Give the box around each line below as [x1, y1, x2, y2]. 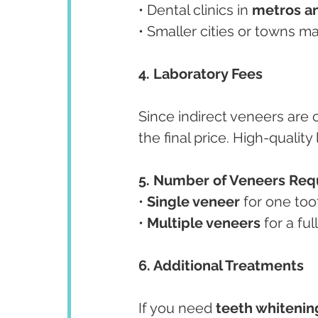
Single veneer [147, 193, 240, 211]
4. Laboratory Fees [138, 65, 263, 83]
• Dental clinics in [138, 1, 252, 19]
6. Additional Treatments [138, 257, 304, 275]
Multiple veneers [147, 214, 261, 232]
